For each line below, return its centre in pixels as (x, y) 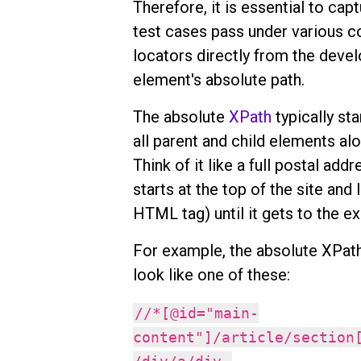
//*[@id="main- (197, 313)
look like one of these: (211, 275)
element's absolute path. (218, 80)
